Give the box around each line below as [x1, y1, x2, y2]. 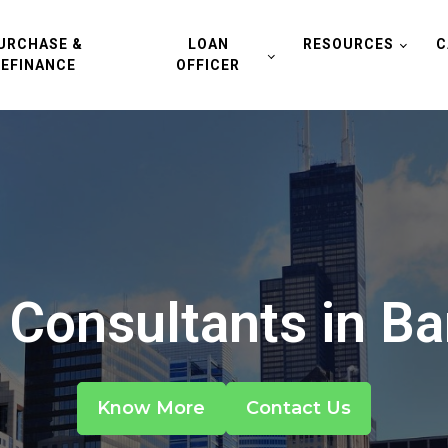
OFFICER [176, 57, 241, 73]
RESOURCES [303, 36, 395, 52]
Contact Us [245, 397, 351, 419]
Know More [97, 397, 206, 419]
